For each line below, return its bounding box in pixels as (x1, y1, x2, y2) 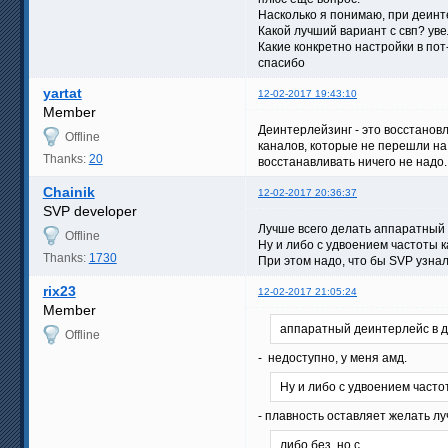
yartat (42, 84, 82, 101)
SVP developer (42, 202, 137, 219)
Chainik (42, 183, 95, 200)
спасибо (258, 55, 305, 70)
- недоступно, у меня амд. (258, 350, 407, 365)
